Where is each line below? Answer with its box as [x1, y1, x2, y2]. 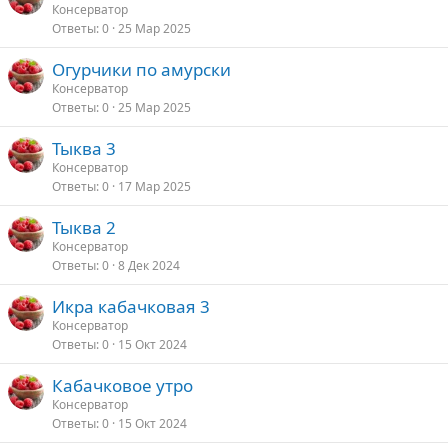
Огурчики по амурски [52, 58, 231, 81]
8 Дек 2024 [118, 257, 180, 274]
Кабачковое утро [52, 374, 193, 397]
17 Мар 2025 [118, 178, 191, 195]
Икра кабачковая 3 [52, 295, 210, 318]
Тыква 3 [52, 137, 116, 160]
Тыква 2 [52, 216, 116, 239]
